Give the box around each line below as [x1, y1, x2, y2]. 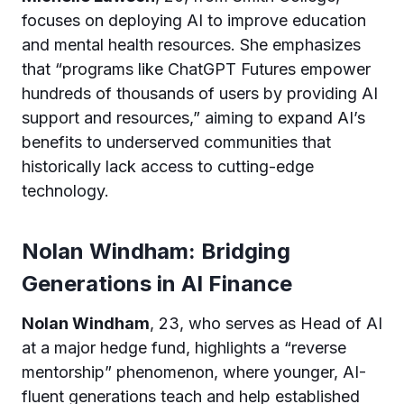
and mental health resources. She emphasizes [22, 34, 361, 54]
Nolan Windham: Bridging [22, 237, 290, 264]
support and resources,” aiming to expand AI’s [22, 107, 365, 127]
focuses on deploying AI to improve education [22, 10, 366, 30]
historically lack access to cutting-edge [22, 156, 314, 176]
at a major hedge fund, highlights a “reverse [22, 337, 346, 357]
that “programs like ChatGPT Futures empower [22, 59, 371, 78]
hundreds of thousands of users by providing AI [22, 83, 378, 103]
